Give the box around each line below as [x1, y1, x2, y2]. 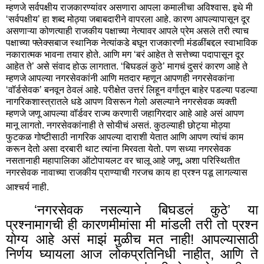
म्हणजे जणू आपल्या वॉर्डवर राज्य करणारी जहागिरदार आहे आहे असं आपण [6, 108, 244, 118]
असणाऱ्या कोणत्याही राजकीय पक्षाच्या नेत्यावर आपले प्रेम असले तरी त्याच [6, 25, 249, 36]
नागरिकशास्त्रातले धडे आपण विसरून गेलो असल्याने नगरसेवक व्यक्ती [6, 96, 237, 107]
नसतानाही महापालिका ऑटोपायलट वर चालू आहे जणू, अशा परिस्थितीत [6, 155, 240, 166]
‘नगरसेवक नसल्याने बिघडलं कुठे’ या [34, 202, 258, 217]
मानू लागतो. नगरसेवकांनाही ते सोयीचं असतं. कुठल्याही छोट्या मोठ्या [6, 120, 230, 130]
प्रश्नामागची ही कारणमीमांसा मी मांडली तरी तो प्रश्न [6, 216, 258, 232]
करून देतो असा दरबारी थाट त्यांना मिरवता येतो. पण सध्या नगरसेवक [6, 143, 231, 154]
